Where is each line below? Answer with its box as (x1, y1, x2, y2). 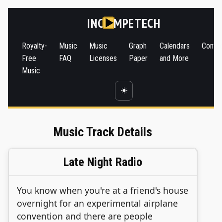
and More (160, 54, 189, 63)
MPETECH (113, 14, 161, 31)
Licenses (89, 54, 117, 63)
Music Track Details (53, 124, 152, 140)
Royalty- (22, 41, 47, 51)
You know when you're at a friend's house (17, 184, 188, 197)
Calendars (160, 41, 190, 51)
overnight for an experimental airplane (17, 197, 178, 210)
